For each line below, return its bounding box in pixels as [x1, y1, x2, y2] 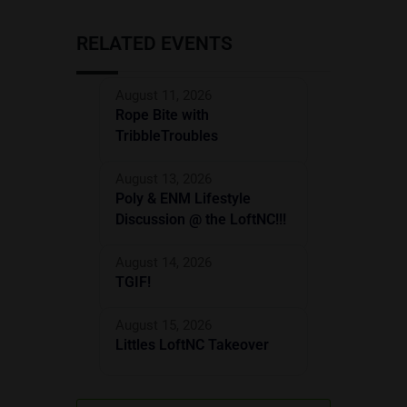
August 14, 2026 [115, 254, 212, 272]
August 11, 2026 [115, 87, 212, 104]
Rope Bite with [115, 106, 209, 124]
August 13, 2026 [115, 171, 212, 188]
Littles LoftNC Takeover [115, 336, 269, 354]
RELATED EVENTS [76, 33, 233, 55]
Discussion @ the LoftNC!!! [115, 211, 286, 229]
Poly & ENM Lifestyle [115, 190, 251, 208]
